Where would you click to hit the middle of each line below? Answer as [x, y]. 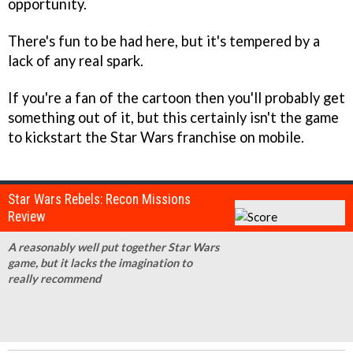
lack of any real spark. [76, 60]
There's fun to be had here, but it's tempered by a [164, 41]
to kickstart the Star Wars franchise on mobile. [156, 137]
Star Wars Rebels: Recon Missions [99, 199]
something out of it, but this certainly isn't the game [173, 117]
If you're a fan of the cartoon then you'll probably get [176, 97]
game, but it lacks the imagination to [100, 262]
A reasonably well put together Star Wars [113, 247]
